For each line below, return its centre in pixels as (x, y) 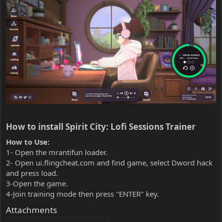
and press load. (32, 173)
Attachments (31, 210)
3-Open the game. (37, 183)
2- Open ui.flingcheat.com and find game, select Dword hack (109, 162)
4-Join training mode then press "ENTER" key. (83, 194)
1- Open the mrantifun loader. (57, 152)
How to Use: (28, 141)
